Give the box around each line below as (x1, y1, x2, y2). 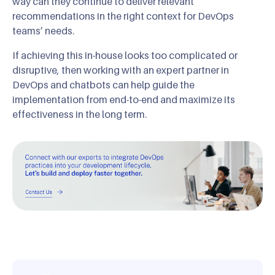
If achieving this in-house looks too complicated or (12, 48, 238, 61)
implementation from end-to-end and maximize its (12, 93, 235, 106)
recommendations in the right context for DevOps (12, 9, 234, 22)
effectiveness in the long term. (12, 107, 147, 120)
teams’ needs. (12, 24, 74, 37)
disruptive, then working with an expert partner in (12, 63, 229, 76)
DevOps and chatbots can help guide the (12, 78, 195, 91)
